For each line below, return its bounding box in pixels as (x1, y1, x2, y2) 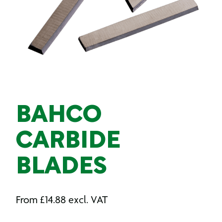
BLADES (16, 157, 107, 178)
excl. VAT (68, 193, 108, 206)
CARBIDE (16, 131, 120, 153)
